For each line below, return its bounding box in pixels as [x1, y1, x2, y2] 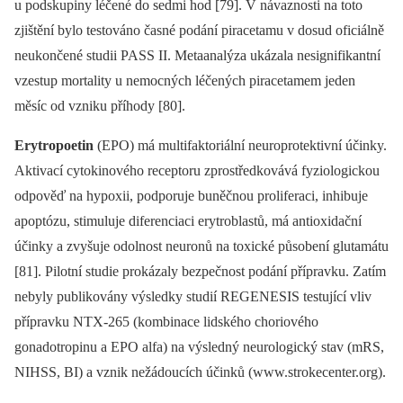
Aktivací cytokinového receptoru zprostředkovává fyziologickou [14, 162, 380, 178]
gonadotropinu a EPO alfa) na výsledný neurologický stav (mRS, [14, 338, 384, 354]
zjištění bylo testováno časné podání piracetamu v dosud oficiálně [14, 22, 384, 38]
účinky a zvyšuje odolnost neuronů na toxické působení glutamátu [14, 237, 389, 254]
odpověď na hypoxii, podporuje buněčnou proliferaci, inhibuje [14, 187, 368, 203]
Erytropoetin [14, 137, 97, 153]
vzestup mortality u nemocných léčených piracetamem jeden [14, 72, 355, 88]
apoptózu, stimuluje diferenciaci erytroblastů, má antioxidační [14, 212, 362, 228]
